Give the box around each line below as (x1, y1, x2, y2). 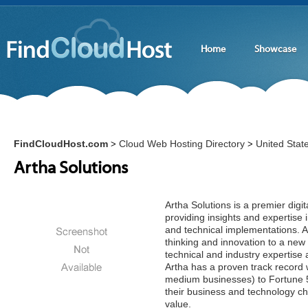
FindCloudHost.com (14, 138, 108, 149)
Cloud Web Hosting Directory (119, 138, 245, 149)
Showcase (254, 45, 296, 55)
